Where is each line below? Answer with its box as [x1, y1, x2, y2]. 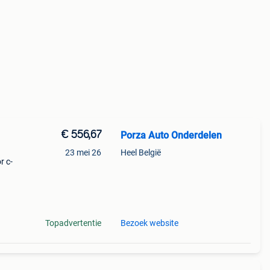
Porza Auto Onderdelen [120, 130, 222, 141]
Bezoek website [120, 218, 178, 228]
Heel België [120, 148, 161, 157]
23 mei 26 [64, 148, 101, 157]
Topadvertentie [45, 218, 101, 228]
